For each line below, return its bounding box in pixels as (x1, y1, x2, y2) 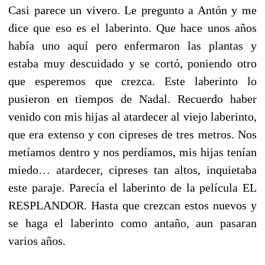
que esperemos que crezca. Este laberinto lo (8, 74, 257, 88)
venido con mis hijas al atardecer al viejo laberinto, (8, 109, 257, 123)
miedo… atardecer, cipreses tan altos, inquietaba (8, 163, 257, 176)
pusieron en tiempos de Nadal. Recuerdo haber (8, 92, 257, 105)
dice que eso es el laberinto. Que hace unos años (8, 21, 257, 34)
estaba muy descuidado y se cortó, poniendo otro (8, 56, 257, 70)
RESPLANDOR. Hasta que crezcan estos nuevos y (8, 198, 257, 212)
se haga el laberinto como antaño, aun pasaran (8, 216, 257, 230)
